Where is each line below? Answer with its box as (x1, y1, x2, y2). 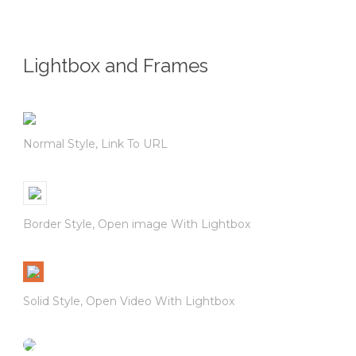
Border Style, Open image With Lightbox (23, 217, 250, 232)
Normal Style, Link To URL (23, 137, 168, 152)
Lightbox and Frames (23, 54, 208, 78)
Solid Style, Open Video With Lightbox (23, 294, 234, 309)
